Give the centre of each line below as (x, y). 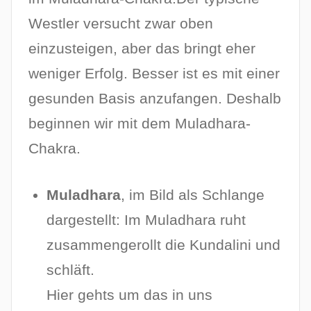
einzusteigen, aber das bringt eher (142, 48)
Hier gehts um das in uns (130, 295)
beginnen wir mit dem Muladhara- (140, 123)
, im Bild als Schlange (193, 195)
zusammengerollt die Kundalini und (164, 245)
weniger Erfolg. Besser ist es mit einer (154, 73)
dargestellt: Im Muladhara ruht (146, 220)
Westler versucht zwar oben (121, 23)
